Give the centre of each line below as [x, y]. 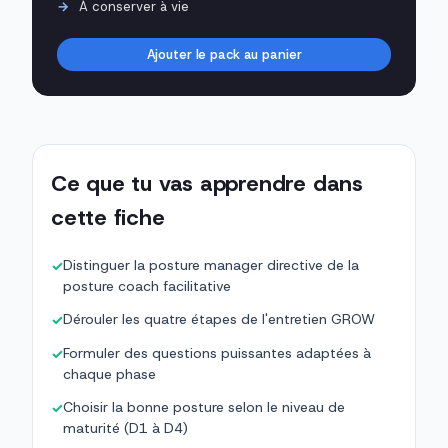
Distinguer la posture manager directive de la [211, 265]
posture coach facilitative [147, 286]
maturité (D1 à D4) [125, 428]
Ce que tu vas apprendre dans [207, 184]
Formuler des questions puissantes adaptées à [217, 353]
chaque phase [109, 374]
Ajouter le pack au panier [224, 55]
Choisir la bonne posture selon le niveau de [204, 407]
